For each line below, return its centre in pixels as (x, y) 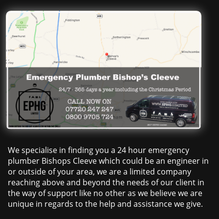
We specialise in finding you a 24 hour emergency (99, 150)
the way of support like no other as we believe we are (105, 193)
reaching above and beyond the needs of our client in (106, 183)
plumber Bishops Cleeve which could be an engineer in (109, 161)
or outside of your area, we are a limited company (100, 172)
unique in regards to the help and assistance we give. (106, 204)
